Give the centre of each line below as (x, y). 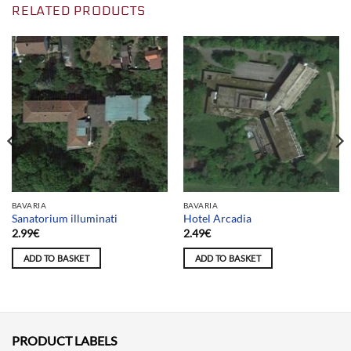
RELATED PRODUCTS (79, 11)
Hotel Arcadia (217, 219)
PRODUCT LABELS (64, 340)
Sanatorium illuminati (64, 219)
